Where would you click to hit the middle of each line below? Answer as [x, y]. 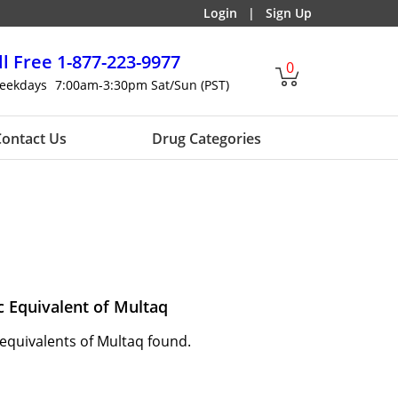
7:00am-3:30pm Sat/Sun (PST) [142, 85]
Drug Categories [206, 139]
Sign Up [289, 13]
